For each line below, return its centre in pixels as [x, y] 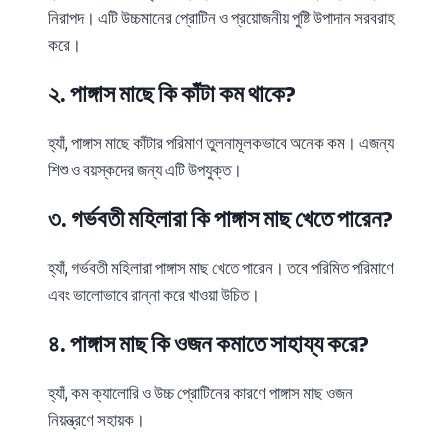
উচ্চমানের [146, 18]
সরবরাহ [374, 18]
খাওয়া [203, 295]
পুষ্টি [301, 18]
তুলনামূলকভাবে [246, 143]
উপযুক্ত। [215, 170]
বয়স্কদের [108, 170]
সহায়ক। [121, 420]
